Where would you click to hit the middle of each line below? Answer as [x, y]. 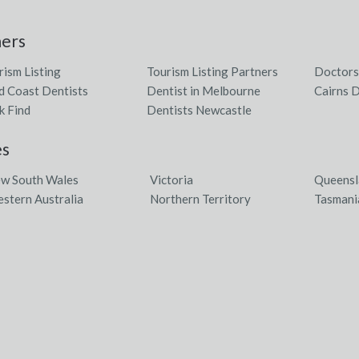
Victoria [172, 179]
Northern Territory [201, 199]
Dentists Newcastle [200, 110]
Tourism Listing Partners [213, 71]
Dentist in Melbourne [204, 91]
